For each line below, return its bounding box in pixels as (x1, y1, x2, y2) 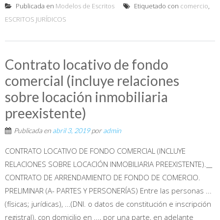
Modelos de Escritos (55, 1, 114, 10)
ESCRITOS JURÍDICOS (5, 14, 66, 24)
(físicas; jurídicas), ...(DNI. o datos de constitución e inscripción (5, 198, 211, 209)
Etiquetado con (133, 1, 180, 10)
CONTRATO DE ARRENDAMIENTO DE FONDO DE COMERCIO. (5, 172, 200, 182)
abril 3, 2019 (53, 126, 90, 135)
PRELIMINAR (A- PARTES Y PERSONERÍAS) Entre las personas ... (5, 185, 212, 195)
